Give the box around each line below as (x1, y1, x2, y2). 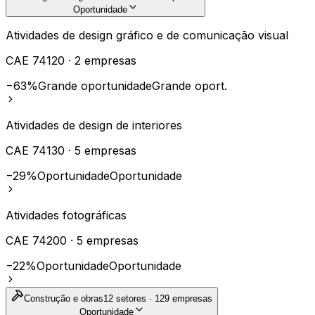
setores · (113, 292, 155, 304)
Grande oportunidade (38, 78, 152, 93)
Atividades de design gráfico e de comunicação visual (6, 27, 288, 42)
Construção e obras (24, 292, 103, 304)
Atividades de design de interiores (6, 117, 182, 132)
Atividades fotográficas (6, 207, 127, 222)
